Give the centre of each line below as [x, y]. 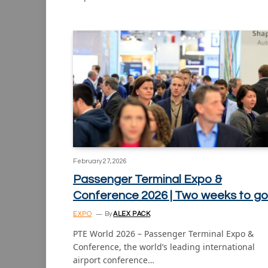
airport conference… [114, 260]
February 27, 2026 [100, 162]
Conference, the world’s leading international [164, 247]
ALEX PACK [132, 214]
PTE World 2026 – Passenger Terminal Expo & [163, 234]
